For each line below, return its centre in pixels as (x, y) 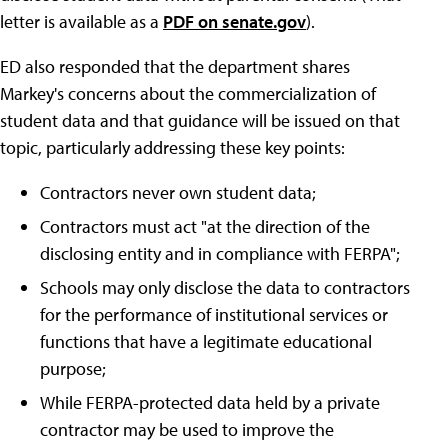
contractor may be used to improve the (187, 429)
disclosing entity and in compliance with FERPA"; (220, 253)
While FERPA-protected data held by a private (210, 402)
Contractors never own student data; (178, 192)
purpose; (73, 368)
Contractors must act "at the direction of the (205, 226)
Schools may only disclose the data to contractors (225, 287)
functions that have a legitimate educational (206, 341)
